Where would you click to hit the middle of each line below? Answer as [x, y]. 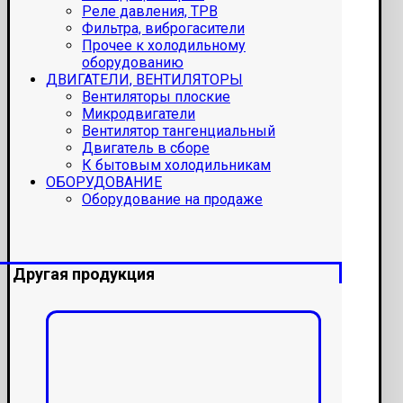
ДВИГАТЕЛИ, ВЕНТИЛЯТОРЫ [144, 80]
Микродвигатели [139, 114]
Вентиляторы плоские [156, 97]
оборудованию [133, 63]
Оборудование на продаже [172, 200]
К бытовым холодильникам [176, 166]
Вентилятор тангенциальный [179, 131]
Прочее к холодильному [164, 46]
